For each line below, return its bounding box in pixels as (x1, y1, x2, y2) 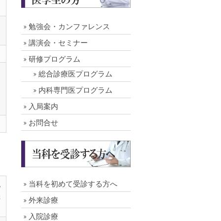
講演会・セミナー (29, 38, 88, 47)
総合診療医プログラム (38, 70, 112, 78)
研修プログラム (29, 55, 80, 64)
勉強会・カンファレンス (29, 22, 110, 31)
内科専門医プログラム (38, 86, 112, 95)
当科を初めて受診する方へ (29, 179, 117, 188)
